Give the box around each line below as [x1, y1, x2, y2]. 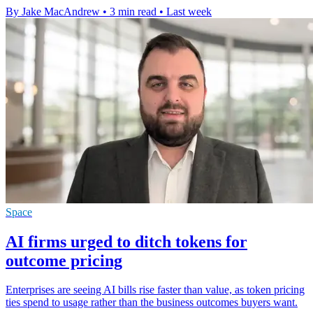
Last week [166, 5, 212, 17]
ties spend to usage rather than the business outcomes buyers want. [6, 296, 298, 309]
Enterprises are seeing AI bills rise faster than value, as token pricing [6, 284, 305, 296]
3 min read [110, 5, 156, 17]
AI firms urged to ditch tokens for [6, 232, 247, 251]
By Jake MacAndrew [6, 5, 100, 17]
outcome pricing [6, 251, 122, 270]
